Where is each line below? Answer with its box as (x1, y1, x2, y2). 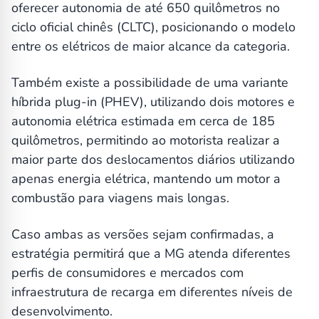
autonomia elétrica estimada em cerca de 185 (11, 113, 275, 130)
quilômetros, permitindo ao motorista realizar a (11, 132, 280, 150)
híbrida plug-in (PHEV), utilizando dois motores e (11, 93, 295, 111)
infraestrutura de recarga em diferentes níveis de (11, 283, 293, 301)
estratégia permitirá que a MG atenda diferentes (11, 245, 291, 263)
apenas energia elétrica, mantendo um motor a (11, 170, 281, 188)
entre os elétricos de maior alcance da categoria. (11, 38, 290, 56)
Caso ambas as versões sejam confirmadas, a (11, 226, 274, 244)
